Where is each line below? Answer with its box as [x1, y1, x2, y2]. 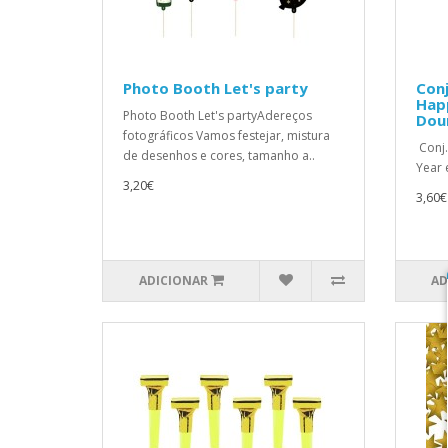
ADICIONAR [138, 272, 208, 289]
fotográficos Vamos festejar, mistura [123, 127, 330, 144]
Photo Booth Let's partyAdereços [123, 107, 312, 124]
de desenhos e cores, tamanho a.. [123, 147, 315, 164]
